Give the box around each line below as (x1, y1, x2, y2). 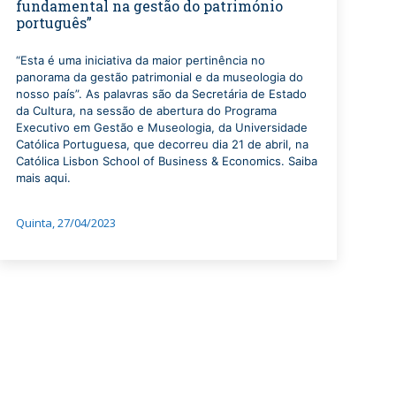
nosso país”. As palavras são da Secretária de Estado (15, 87, 307, 102)
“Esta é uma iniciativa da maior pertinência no (15, 53, 265, 68)
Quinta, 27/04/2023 (15, 215, 116, 232)
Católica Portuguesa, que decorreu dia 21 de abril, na (15, 137, 308, 152)
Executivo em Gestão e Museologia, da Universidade (15, 120, 308, 135)
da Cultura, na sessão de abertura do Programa (15, 103, 277, 118)
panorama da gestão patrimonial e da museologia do (15, 70, 303, 85)
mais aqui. (15, 171, 71, 186)
